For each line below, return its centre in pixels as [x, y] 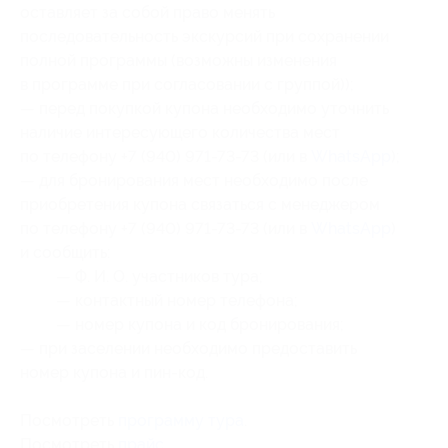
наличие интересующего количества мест [180, 132]
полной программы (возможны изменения [178, 60]
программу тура [181, 420]
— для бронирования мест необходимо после [194, 180]
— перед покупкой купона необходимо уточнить [204, 108]
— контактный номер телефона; [177, 300]
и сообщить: [65, 252]
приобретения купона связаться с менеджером [200, 204]
